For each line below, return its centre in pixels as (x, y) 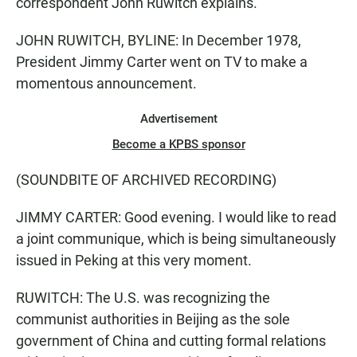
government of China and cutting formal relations (171, 341)
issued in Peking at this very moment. (134, 260)
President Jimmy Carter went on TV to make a (162, 62)
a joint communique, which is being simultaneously (176, 239)
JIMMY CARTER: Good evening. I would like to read (176, 217)
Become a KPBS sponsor (178, 144)
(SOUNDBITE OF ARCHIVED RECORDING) (146, 180)
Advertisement (178, 119)
